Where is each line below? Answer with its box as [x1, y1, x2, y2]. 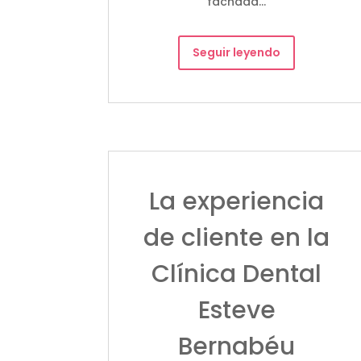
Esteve [197, 293, 276, 327]
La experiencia [149, 184, 325, 218]
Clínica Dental [151, 256, 322, 291]
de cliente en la [143, 220, 330, 255]
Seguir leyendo [193, 44, 281, 60]
